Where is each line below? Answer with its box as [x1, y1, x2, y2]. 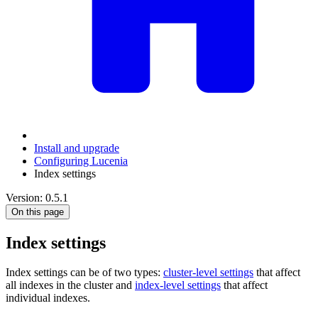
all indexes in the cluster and [6, 279, 135, 292]
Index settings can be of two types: [6, 266, 163, 279]
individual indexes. [6, 292, 90, 305]
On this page [11, 206, 64, 217]
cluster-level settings [163, 266, 253, 279]
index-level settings [135, 279, 221, 292]
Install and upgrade [34, 141, 119, 154]
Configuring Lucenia [34, 154, 128, 167]
